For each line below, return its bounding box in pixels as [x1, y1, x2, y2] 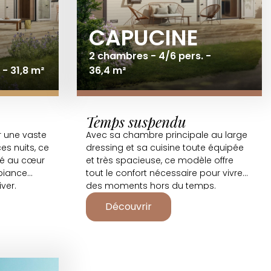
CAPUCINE [89, 22, 198, 53]
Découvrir [105, 200, 152, 214]
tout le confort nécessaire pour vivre [86, 167, 243, 179]
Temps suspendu [86, 112, 186, 131]
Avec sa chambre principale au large [86, 129, 247, 141]
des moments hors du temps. [86, 180, 216, 192]
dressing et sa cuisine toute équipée [86, 142, 244, 154]
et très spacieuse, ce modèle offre [86, 154, 233, 166]
